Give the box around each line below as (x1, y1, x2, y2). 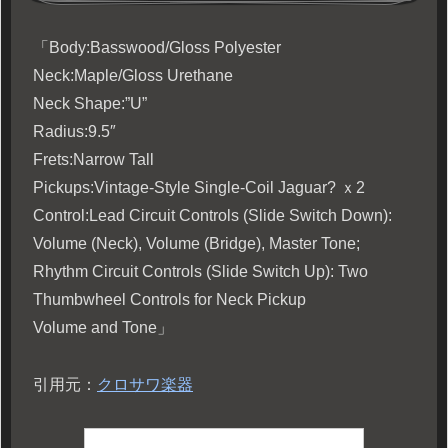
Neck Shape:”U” (33, 95, 147, 113)
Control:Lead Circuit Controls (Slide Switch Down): (33, 207, 392, 225)
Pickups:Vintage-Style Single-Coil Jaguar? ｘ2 (33, 179, 365, 197)
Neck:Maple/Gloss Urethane (33, 67, 233, 85)
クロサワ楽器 (97, 375, 193, 393)
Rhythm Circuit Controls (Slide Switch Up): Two (33, 263, 368, 281)
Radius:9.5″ (33, 123, 116, 141)
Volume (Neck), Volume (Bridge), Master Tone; (33, 235, 360, 253)
